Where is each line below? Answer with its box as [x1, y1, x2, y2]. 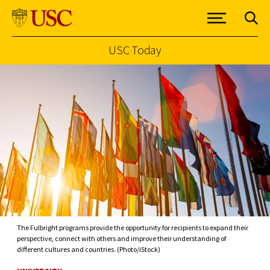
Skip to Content [11, 66, 71, 76]
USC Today [108, 42, 162, 57]
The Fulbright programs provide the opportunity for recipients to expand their [17, 222, 248, 232]
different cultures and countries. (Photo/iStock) [17, 244, 160, 254]
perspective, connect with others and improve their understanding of [17, 233, 226, 243]
